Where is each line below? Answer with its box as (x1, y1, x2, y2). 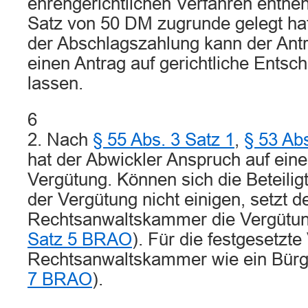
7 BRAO (27, 269, 92, 289)
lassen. (27, 74, 83, 93)
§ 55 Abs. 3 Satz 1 (93, 130, 234, 149)
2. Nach (27, 130, 93, 149)
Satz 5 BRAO (27, 230, 132, 249)
